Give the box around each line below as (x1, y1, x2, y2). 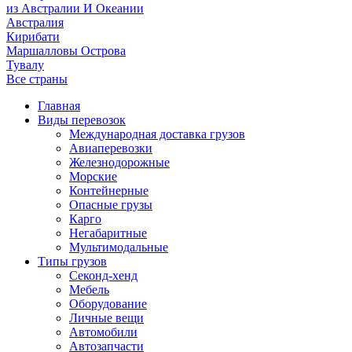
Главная (38, 99, 80, 112)
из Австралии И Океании (6, 2, 144, 15)
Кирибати (6, 30, 60, 43)
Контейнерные (69, 184, 148, 197)
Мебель (69, 283, 109, 296)
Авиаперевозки (69, 141, 152, 155)
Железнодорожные (69, 156, 170, 169)
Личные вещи (69, 311, 144, 324)
